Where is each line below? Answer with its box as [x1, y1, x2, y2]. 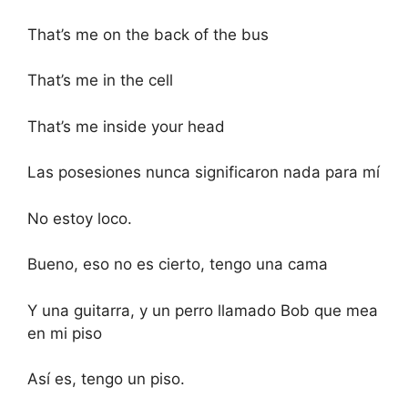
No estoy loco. [27, 209, 132, 228]
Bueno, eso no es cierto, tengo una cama [27, 255, 328, 274]
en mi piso [27, 323, 102, 342]
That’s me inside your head [27, 117, 225, 136]
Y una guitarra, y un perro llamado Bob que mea [27, 301, 378, 320]
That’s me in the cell [27, 71, 173, 90]
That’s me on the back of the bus [27, 25, 269, 44]
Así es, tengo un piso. [27, 370, 185, 389]
